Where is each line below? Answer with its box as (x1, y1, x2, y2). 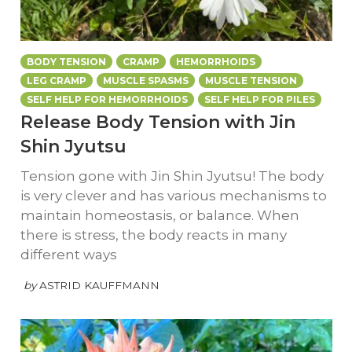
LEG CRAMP (26, 75, 86, 87)
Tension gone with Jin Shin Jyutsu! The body (20, 167, 324, 184)
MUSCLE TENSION (204, 75, 297, 87)
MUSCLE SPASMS (102, 75, 189, 87)
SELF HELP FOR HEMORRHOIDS (26, 93, 188, 106)
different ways (20, 246, 117, 262)
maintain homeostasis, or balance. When (20, 207, 299, 223)
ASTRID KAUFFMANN (38, 279, 159, 292)
